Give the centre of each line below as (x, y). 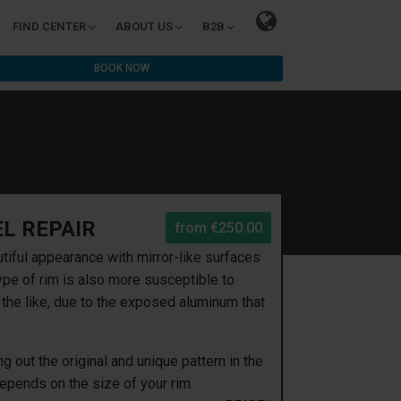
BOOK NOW (122, 68)
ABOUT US (144, 26)
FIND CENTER (49, 26)
